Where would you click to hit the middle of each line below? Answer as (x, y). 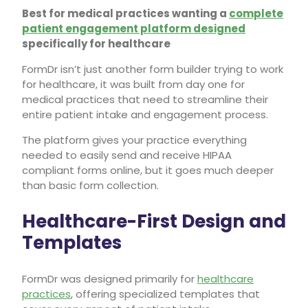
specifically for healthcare (96, 43)
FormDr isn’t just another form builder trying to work (153, 69)
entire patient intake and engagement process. (145, 114)
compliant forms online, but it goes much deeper (148, 170)
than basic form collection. (90, 185)
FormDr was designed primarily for (110, 278)
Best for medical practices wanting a (125, 13)
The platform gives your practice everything (134, 140)
